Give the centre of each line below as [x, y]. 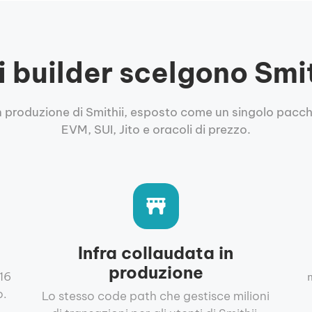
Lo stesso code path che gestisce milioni [156, 296]
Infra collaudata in [156, 252]
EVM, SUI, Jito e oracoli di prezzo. [156, 129]
